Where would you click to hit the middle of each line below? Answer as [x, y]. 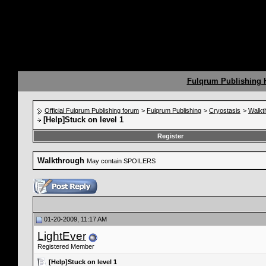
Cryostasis [225, 110]
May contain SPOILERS [121, 161]
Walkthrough [61, 161]
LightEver [62, 236]
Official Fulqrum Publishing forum [92, 110]
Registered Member [66, 246]
